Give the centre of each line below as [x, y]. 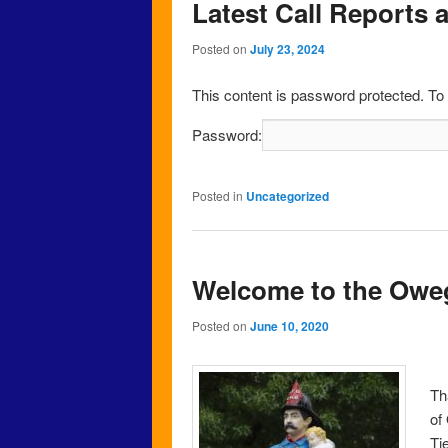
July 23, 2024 [287, 49]
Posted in [217, 196]
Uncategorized [287, 196]
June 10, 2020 [289, 325]
